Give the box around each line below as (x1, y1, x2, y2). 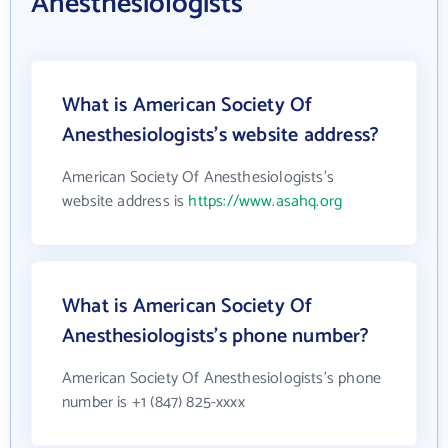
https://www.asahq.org (188, 187, 343, 215)
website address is (62, 187, 189, 215)
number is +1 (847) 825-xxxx (62, 388, 245, 416)
